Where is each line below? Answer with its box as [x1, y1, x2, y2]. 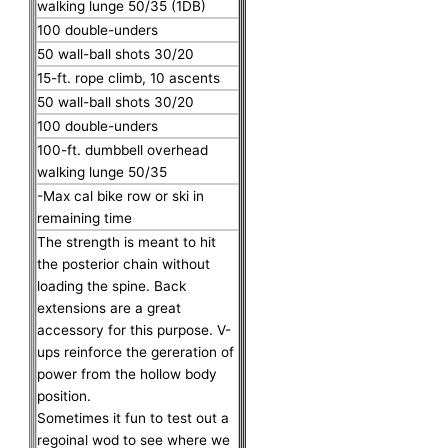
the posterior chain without [37, 255, 211, 272]
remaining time [37, 209, 133, 226]
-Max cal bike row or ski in [37, 187, 205, 204]
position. [37, 387, 92, 404]
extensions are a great [37, 299, 182, 316]
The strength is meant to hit [37, 233, 217, 250]
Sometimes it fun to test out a [37, 409, 230, 426]
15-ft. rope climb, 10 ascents [37, 69, 221, 86]
